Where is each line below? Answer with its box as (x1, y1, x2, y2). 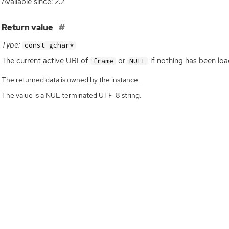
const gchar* (24, 40, 74, 50)
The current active (2, 55, 66, 66)
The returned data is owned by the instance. (2, 75, 140, 84)
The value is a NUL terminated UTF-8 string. (2, 90, 142, 100)
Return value (2, 21, 55, 33)
